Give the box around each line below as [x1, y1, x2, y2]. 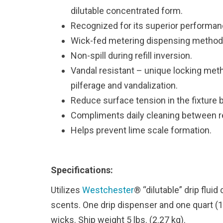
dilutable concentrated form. [71, 5, 183, 16]
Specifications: [51, 165, 113, 175]
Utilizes [51, 185, 82, 195]
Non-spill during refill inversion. [71, 50, 192, 61]
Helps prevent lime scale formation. [71, 125, 212, 135]
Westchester [82, 185, 134, 195]
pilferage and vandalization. [71, 80, 178, 91]
